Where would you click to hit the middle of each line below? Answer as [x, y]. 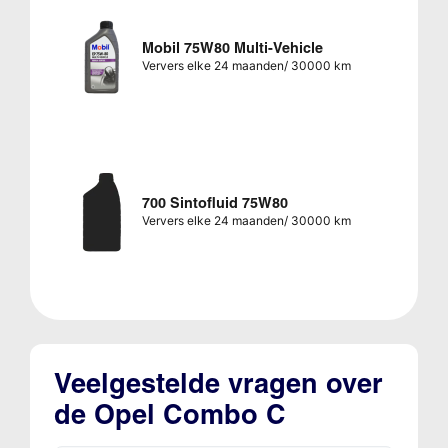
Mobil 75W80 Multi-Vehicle [232, 47]
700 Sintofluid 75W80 [214, 202]
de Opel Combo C [169, 414]
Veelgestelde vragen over [218, 383]
